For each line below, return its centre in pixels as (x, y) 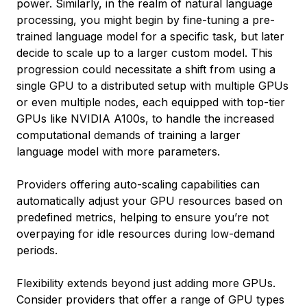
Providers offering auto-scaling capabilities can (138, 184)
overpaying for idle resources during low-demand (146, 234)
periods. (37, 250)
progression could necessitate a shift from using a (146, 69)
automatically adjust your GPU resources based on (149, 201)
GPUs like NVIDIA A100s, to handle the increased (145, 119)
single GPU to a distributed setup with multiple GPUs (152, 86)
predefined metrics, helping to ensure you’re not (143, 217)
